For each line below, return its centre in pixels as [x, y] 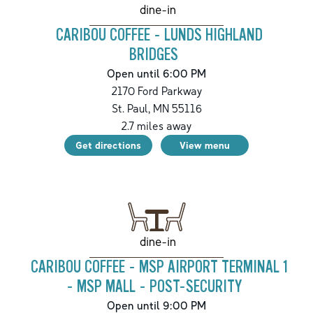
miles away [163, 125]
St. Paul [130, 108]
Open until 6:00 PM [156, 73]
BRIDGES [154, 54]
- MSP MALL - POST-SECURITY [154, 286]
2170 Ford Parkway [156, 90]
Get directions [108, 145]
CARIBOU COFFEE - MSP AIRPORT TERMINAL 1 [159, 267]
